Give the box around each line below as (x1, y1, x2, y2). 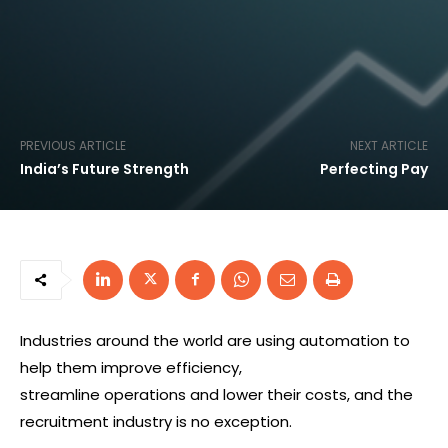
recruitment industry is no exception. (20, 411, 292, 432)
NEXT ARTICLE (349, 137, 428, 154)
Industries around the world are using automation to (20, 330, 410, 351)
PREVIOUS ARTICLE (20, 137, 126, 154)
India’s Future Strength (20, 159, 189, 179)
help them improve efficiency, (20, 357, 242, 378)
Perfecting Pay (319, 159, 428, 179)
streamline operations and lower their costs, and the (20, 384, 413, 405)
